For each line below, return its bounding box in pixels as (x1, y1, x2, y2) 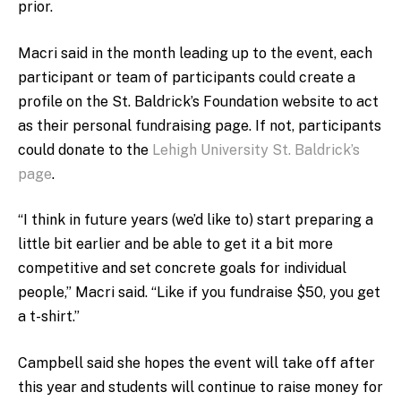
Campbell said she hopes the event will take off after (18, 354, 375, 371)
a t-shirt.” (18, 308, 80, 326)
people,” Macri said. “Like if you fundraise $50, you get (18, 284, 380, 302)
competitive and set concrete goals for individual (18, 260, 346, 277)
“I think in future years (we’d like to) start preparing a (18, 211, 373, 229)
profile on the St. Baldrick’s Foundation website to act (18, 92, 379, 110)
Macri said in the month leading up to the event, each (18, 44, 372, 62)
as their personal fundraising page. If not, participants (18, 116, 381, 134)
